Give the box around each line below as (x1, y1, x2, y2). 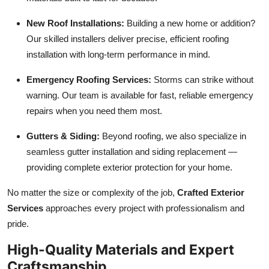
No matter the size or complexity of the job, (7, 187, 177, 198)
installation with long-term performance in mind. (26, 49, 210, 59)
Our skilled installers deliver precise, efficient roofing (26, 33, 229, 44)
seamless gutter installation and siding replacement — (26, 146, 237, 157)
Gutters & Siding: (26, 130, 100, 141)
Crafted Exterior (177, 187, 244, 198)
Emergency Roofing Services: (26, 74, 151, 85)
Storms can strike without (151, 74, 253, 85)
